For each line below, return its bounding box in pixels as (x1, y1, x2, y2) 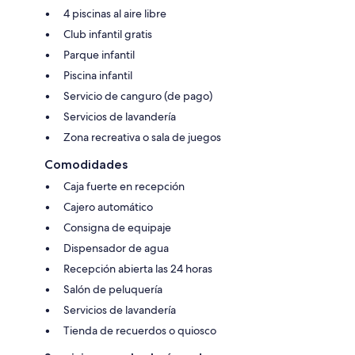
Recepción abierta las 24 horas (63, 261, 212, 276)
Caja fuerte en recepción (63, 178, 185, 193)
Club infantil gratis (63, 26, 152, 41)
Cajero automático (63, 199, 153, 214)
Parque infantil (63, 47, 135, 62)
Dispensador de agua (63, 240, 169, 255)
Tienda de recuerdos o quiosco (63, 323, 216, 338)
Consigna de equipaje (63, 219, 171, 235)
